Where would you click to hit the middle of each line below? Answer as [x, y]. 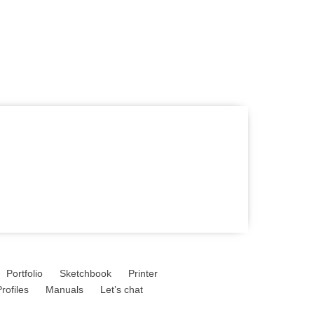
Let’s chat [122, 290]
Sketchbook [86, 274]
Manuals [65, 290]
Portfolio [25, 274]
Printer [143, 274]
